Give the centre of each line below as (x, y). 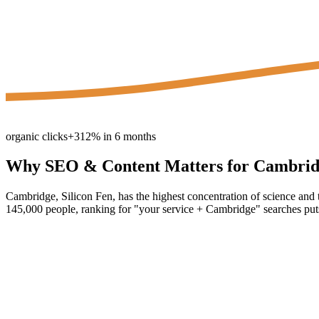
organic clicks (37, 136)
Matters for (207, 166)
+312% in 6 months (112, 136)
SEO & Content (103, 166)
